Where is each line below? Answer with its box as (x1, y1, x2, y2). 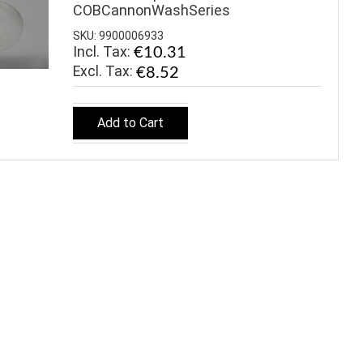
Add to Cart (97, 114, 164, 130)
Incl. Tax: (73, 43, 134, 61)
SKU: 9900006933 (73, 29, 164, 43)
